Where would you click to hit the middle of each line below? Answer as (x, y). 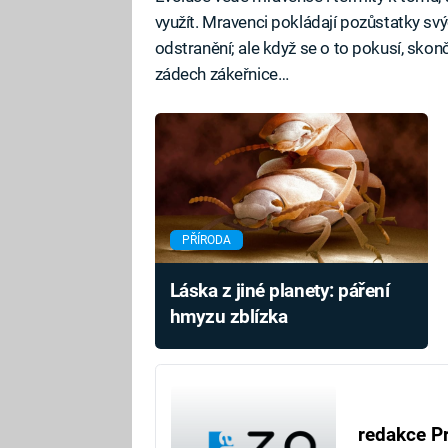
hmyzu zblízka (228, 317)
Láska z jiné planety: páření (279, 291)
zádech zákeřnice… (221, 74)
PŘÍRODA (206, 240)
